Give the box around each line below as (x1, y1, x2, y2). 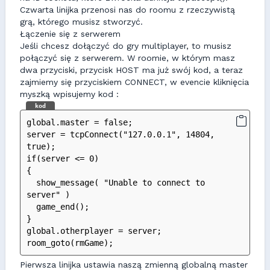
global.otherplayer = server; (27, 226, 162, 236)
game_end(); (36, 202, 89, 212)
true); (27, 142, 55, 151)
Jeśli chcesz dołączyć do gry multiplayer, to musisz (20, 41, 231, 51)
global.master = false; (27, 118, 133, 127)
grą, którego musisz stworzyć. (20, 17, 143, 27)
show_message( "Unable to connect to (27, 178, 36, 187)
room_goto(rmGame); (27, 238, 113, 248)
